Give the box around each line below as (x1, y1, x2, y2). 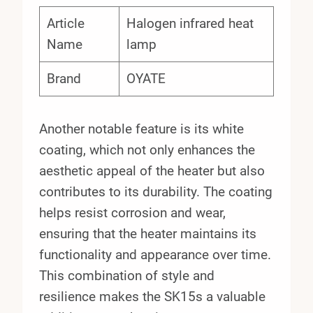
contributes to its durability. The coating (39, 183, 272, 200)
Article (46, 15, 85, 31)
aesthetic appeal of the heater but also (39, 162, 265, 179)
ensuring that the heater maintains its (39, 225, 256, 242)
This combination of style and (39, 267, 214, 284)
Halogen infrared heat (126, 15, 254, 31)
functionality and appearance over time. (39, 246, 271, 263)
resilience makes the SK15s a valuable (39, 288, 265, 305)
